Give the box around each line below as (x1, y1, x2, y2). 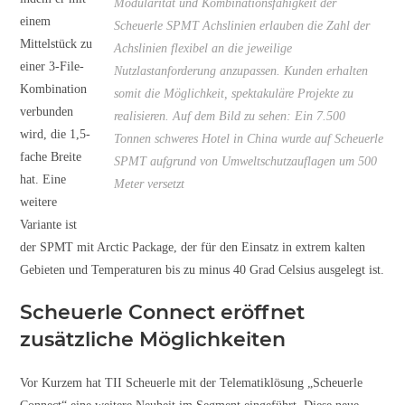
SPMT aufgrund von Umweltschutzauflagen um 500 (113, 154, 377, 168)
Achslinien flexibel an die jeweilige (113, 41, 292, 55)
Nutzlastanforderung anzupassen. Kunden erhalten (113, 63, 368, 78)
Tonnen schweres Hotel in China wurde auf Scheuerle (113, 131, 383, 146)
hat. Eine (20, 172, 67, 186)
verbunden (20, 104, 74, 118)
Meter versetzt (113, 176, 184, 191)
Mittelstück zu (20, 36, 93, 51)
